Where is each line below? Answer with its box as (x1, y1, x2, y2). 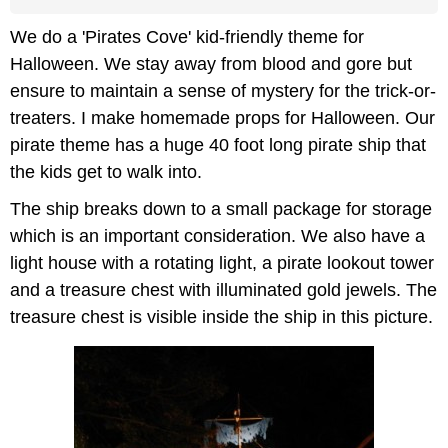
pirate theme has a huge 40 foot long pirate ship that (10, 135, 426, 156)
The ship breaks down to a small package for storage (10, 199, 432, 220)
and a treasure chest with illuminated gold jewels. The (10, 280, 437, 301)
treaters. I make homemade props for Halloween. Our (10, 108, 435, 129)
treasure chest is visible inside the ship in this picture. (10, 307, 433, 328)
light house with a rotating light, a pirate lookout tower (10, 253, 434, 274)
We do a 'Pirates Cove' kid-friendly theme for (10, 27, 364, 48)
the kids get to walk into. (10, 162, 202, 183)
